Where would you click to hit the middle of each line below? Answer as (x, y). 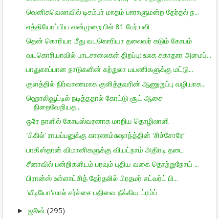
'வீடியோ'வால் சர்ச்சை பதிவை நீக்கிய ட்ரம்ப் (92, 192)
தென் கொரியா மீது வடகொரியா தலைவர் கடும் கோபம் (109, 40)
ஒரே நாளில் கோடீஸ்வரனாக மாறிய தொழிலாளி (98, 121)
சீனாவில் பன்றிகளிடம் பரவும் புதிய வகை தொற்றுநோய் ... (112, 164)
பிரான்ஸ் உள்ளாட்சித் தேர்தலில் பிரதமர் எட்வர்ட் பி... (102, 178)
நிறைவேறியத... (57, 106)
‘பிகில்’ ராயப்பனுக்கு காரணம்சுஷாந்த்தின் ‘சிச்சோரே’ (105, 135)
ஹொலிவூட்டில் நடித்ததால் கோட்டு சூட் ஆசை (94, 98)
